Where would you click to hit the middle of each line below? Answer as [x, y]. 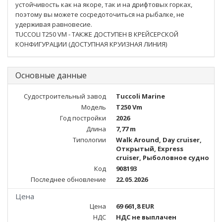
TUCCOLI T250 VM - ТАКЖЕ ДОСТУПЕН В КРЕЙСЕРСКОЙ [97, 34]
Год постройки [83, 118]
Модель [94, 107]
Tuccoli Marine [140, 96]
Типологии [89, 140]
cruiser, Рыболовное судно [163, 158]
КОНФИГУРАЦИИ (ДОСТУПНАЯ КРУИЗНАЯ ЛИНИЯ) [91, 44]
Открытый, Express [150, 149]
